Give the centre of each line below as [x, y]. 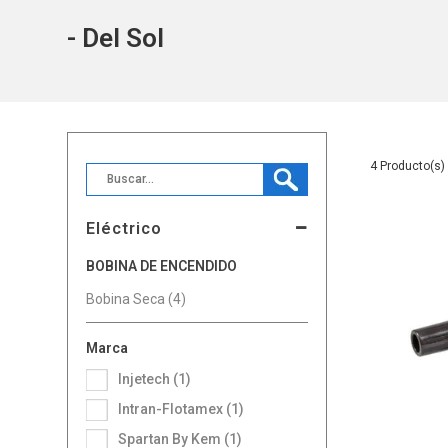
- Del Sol [116, 37]
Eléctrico [124, 228]
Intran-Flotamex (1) [183, 408]
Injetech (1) [157, 378]
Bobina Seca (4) [136, 298]
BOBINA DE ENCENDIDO [166, 265]
